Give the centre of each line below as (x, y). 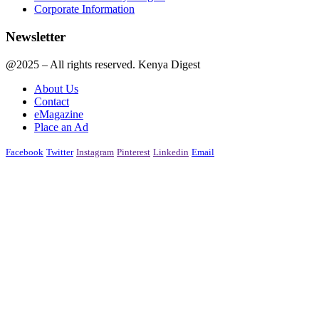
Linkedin (171, 152)
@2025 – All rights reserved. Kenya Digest (103, 64)
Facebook (25, 152)
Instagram (95, 152)
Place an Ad (61, 127)
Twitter (60, 152)
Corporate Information (84, 9)
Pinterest (134, 152)
